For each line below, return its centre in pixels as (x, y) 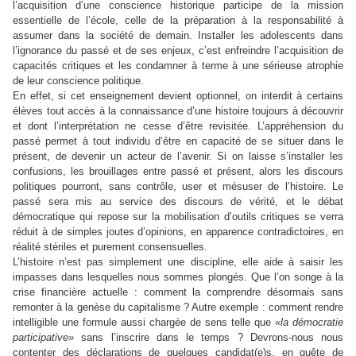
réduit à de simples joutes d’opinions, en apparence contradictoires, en (178, 232)
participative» (43, 337)
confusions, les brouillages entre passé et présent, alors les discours (178, 171)
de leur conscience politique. (78, 81)
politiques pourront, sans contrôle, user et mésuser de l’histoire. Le (178, 186)
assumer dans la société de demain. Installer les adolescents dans (178, 35)
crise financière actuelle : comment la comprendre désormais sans (178, 292)
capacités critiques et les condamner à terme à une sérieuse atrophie (178, 66)
